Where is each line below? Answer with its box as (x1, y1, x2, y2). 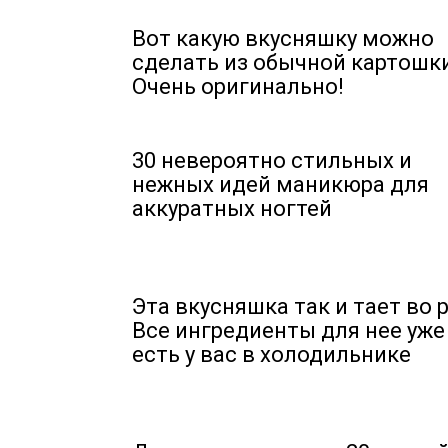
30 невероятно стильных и (132, 148, 412, 173)
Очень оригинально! (132, 74, 344, 99)
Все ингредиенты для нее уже (132, 318, 445, 343)
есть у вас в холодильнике (132, 342, 411, 367)
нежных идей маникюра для (132, 172, 429, 197)
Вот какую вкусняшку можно (132, 26, 434, 51)
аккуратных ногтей (132, 196, 332, 221)
